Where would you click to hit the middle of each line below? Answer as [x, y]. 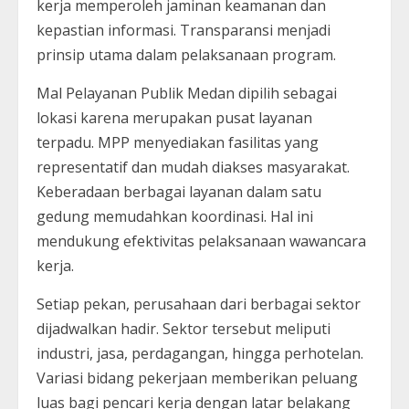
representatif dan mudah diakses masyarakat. [193, 167]
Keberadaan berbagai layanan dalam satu [179, 191]
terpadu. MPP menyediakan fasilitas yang [178, 142]
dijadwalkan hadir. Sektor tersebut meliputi [184, 328]
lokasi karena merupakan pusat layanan [174, 117]
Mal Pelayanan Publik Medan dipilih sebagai [187, 93]
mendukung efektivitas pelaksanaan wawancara [201, 241]
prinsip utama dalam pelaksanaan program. [186, 54]
